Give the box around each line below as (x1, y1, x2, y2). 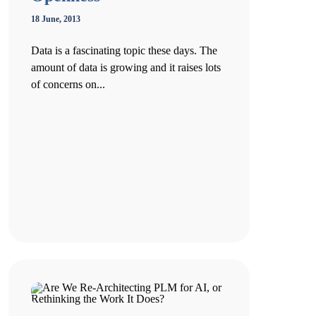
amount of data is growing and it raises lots (31, 61, 221, 73)
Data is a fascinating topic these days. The (31, 44, 217, 56)
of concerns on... (31, 78, 105, 90)
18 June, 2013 (31, 14, 80, 24)
